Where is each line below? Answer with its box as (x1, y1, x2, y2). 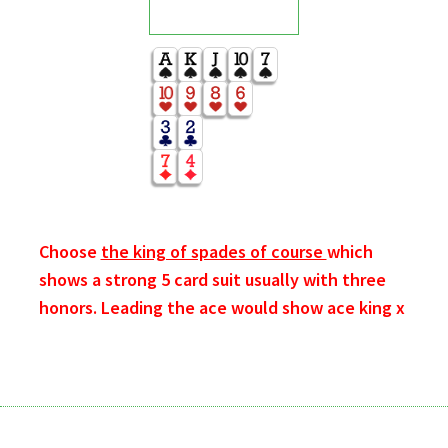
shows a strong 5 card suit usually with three (38, 267, 386, 291)
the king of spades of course (100, 239, 327, 263)
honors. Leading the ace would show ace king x (38, 295, 405, 319)
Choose (38, 239, 101, 263)
